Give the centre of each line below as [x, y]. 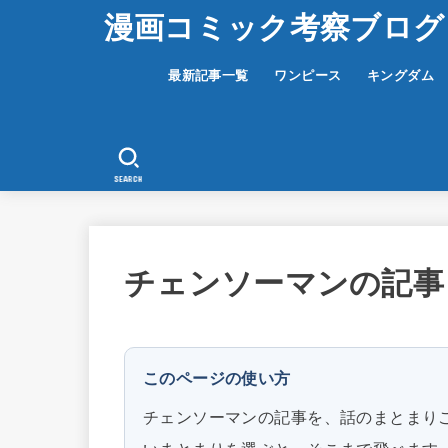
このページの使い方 [217, 378]
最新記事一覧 [208, 75]
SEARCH [128, 178]
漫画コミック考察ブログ [274, 27]
